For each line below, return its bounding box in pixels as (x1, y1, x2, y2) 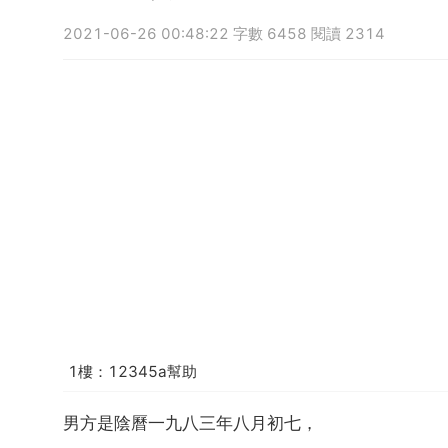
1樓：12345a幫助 (68, 362, 197, 382)
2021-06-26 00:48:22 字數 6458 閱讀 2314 (63, 24, 385, 43)
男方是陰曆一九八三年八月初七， (63, 412, 318, 433)
